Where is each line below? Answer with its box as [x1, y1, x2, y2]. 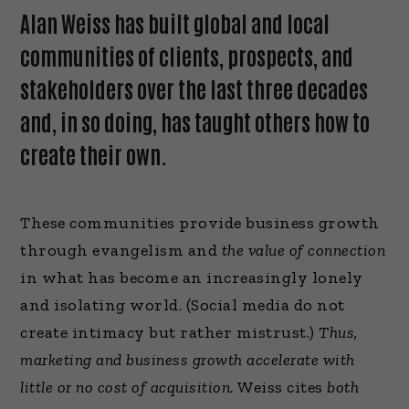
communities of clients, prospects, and [20, 41, 354, 70]
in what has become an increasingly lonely [20, 267, 363, 288]
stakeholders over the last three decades [20, 74, 369, 103]
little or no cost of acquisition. [20, 377, 235, 398]
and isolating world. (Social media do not [20, 295, 345, 316]
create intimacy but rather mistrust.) [20, 322, 320, 343]
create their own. [20, 140, 168, 169]
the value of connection [221, 240, 386, 261]
